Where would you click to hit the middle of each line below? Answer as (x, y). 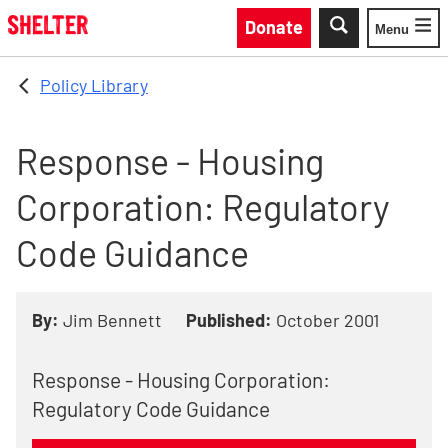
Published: (229, 320)
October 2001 (327, 320)
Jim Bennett (112, 320)
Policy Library (94, 85)
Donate (274, 27)
